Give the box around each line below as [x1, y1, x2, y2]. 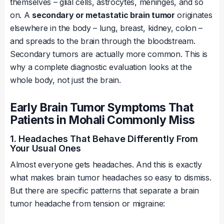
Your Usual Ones [10, 143, 81, 154]
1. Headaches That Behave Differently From [10, 133, 198, 144]
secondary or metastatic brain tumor [32, 10, 175, 20]
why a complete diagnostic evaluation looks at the [10, 62, 192, 72]
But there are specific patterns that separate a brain [10, 185, 199, 196]
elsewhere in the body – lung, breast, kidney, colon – [10, 23, 203, 33]
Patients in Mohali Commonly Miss [10, 113, 195, 127]
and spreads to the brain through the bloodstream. [10, 36, 195, 46]
